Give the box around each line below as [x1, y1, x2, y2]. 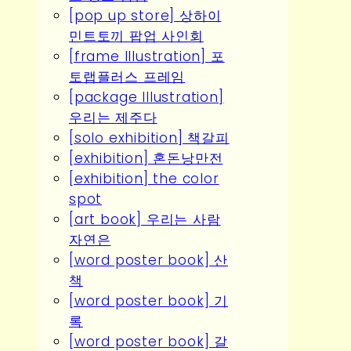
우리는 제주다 [69, 108, 157, 127]
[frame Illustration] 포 [69, 47, 225, 66]
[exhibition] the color [69, 169, 219, 188]
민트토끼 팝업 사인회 [69, 27, 204, 45]
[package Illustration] [69, 88, 224, 107]
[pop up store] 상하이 [69, 6, 222, 25]
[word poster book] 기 [69, 291, 228, 310]
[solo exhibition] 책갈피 [69, 128, 230, 147]
